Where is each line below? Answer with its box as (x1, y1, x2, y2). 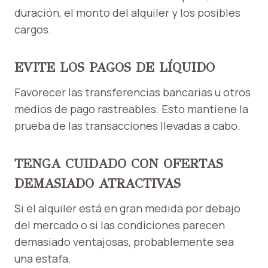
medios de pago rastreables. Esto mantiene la (14, 102, 248, 117)
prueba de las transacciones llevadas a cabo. (14, 118, 240, 133)
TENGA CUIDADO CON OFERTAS (14, 156, 223, 172)
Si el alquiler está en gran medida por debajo (14, 201, 240, 216)
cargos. (14, 22, 51, 37)
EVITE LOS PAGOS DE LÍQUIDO (14, 59, 215, 76)
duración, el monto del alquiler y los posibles (14, 5, 240, 20)
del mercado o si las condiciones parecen (14, 218, 225, 233)
